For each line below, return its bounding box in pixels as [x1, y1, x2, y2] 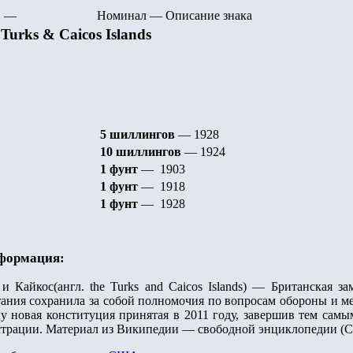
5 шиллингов [97, 128, 175, 141]
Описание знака [165, 9, 252, 22]
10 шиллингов [97, 145, 184, 158]
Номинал [97, 9, 150, 22]
